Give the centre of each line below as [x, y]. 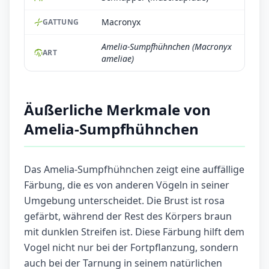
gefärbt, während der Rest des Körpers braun [128, 216]
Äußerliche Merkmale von [117, 110]
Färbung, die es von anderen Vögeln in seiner [127, 185]
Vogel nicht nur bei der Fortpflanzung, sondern [131, 248]
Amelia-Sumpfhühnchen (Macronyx [167, 47]
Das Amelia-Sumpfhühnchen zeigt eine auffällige [134, 170]
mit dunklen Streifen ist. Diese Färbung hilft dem [134, 232]
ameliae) [118, 59]
